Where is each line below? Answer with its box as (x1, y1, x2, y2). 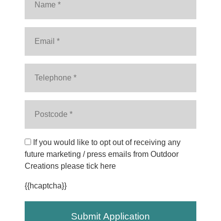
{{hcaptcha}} (25, 182, 67, 190)
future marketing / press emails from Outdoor (25, 150, 179, 159)
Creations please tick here (25, 162, 116, 171)
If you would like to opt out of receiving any (31, 138, 181, 147)
